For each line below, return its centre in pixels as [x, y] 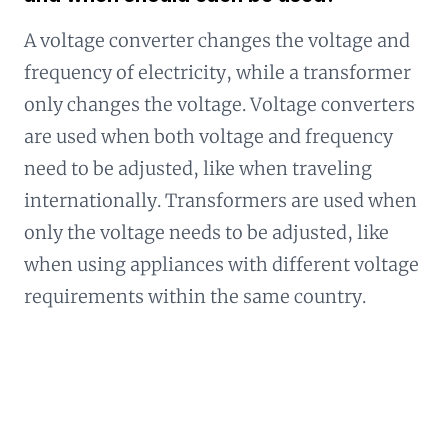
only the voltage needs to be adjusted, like [206, 232]
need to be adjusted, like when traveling [198, 168]
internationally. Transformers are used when [220, 200]
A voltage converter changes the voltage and [217, 40]
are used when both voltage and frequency [208, 136]
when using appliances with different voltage [221, 264]
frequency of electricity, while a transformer [217, 72]
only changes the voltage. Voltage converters [219, 104]
